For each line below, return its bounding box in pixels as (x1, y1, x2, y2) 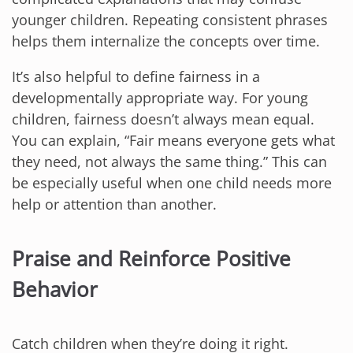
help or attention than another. (12, 195, 217, 214)
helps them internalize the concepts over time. (12, 32, 320, 51)
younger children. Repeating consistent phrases (12, 10, 328, 30)
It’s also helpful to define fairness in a (12, 67, 260, 87)
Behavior (12, 275, 98, 304)
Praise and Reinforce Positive (12, 244, 291, 273)
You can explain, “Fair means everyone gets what (12, 131, 335, 150)
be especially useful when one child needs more (12, 173, 332, 193)
